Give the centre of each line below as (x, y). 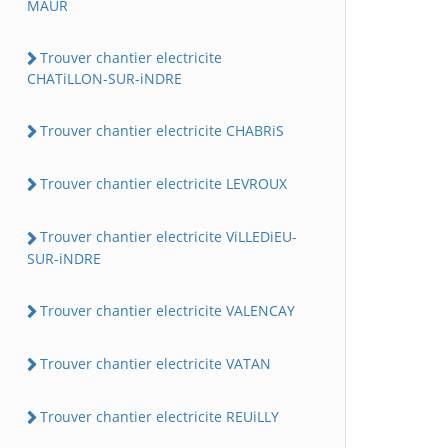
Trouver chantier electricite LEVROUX (163, 183)
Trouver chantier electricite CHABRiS (162, 130)
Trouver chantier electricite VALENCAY (167, 310)
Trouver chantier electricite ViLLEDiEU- (168, 237)
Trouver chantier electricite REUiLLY (159, 416)
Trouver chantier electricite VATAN (155, 363)
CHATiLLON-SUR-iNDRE (104, 78)
